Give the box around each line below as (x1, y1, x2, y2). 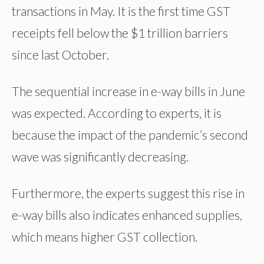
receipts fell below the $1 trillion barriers (12, 25, 228, 40)
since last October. (12, 47, 109, 62)
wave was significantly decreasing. (12, 148, 189, 164)
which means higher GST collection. (12, 229, 197, 244)
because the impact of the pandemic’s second (12, 127, 248, 142)
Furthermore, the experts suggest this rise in (12, 185, 245, 200)
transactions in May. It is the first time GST (12, 3, 230, 18)
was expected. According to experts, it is (12, 105, 222, 120)
